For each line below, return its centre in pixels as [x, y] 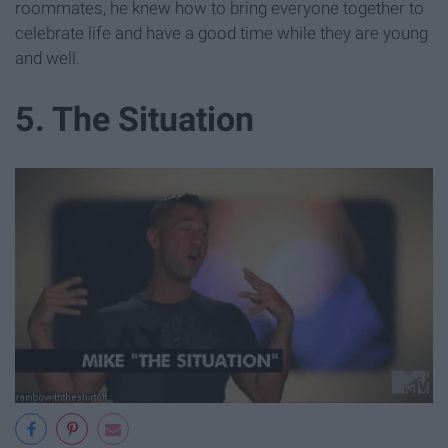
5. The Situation [134, 119]
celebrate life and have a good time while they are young [221, 33]
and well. [47, 58]
